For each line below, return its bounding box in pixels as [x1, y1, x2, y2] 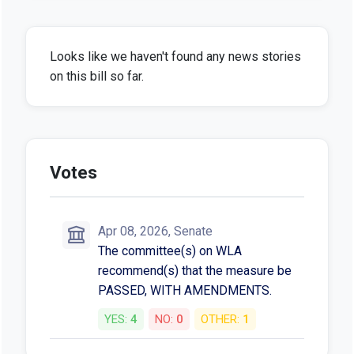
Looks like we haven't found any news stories [49, 48, 301, 64]
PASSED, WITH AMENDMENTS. [97, 282, 272, 298]
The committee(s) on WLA [97, 243, 242, 258]
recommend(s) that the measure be [97, 262, 292, 278]
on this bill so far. [49, 68, 144, 84]
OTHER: [200, 311, 243, 326]
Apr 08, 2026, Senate [97, 223, 213, 239]
